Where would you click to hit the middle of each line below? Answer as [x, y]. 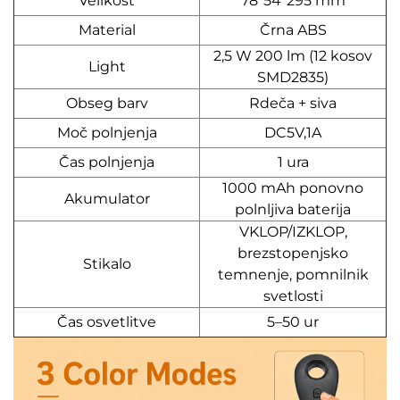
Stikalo [107, 263]
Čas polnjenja [107, 162]
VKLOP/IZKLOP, [293, 231]
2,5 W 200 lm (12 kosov [293, 55]
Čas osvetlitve [107, 321]
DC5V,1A [293, 132]
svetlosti [293, 296]
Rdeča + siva [293, 103]
